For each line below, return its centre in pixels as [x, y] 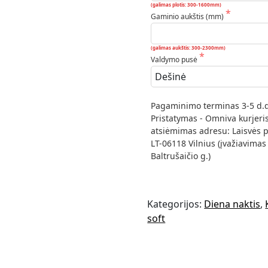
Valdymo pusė [175, 60]
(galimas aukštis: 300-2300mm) [188, 48]
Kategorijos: [176, 204]
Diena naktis [232, 204]
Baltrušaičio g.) [180, 156]
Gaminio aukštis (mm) [188, 17]
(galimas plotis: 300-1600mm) [186, 5]
